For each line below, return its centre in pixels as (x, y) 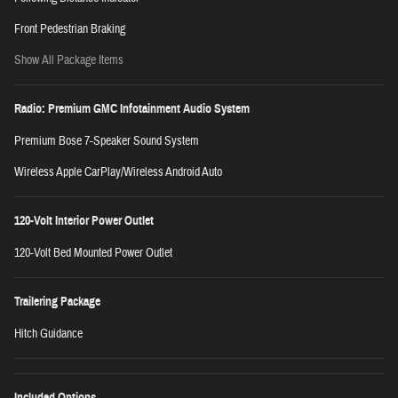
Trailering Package (57, 302)
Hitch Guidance (48, 334)
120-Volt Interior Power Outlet (84, 221)
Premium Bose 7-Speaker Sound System (107, 142)
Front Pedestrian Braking (70, 30)
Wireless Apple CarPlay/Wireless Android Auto (118, 173)
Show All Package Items (69, 61)
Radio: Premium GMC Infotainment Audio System (132, 109)
